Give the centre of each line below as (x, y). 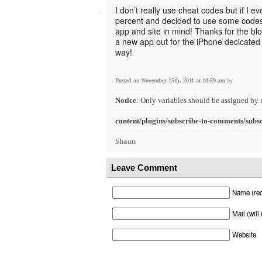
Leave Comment (144, 168)
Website (244, 235)
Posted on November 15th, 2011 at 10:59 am (171, 80)
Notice (126, 100)
